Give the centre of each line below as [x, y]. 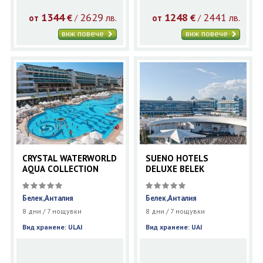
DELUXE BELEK [175, 168]
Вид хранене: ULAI [54, 227]
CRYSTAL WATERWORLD [69, 158]
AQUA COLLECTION [60, 168]
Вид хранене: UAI [176, 227]
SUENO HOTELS [177, 158]
